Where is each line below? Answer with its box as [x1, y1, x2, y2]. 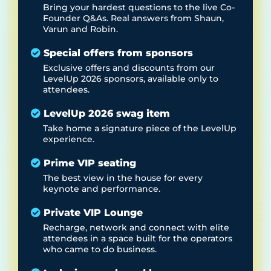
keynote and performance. [43, 183, 160, 195]
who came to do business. [43, 244, 157, 255]
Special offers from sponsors [44, 47, 193, 59]
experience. [43, 134, 94, 145]
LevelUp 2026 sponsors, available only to [43, 73, 218, 85]
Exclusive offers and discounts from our [43, 62, 215, 74]
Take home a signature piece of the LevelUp [43, 123, 237, 134]
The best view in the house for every [43, 172, 203, 184]
